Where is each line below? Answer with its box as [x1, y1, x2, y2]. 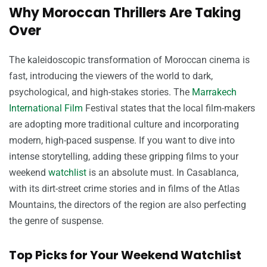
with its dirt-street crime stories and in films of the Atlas [9, 182, 240, 194]
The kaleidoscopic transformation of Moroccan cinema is [9, 54, 250, 66]
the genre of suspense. [9, 215, 104, 226]
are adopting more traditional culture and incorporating [9, 118, 239, 130]
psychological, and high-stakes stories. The [9, 86, 192, 98]
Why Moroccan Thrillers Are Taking [9, 3, 241, 22]
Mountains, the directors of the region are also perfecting [9, 198, 246, 210]
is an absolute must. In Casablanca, [86, 166, 238, 178]
